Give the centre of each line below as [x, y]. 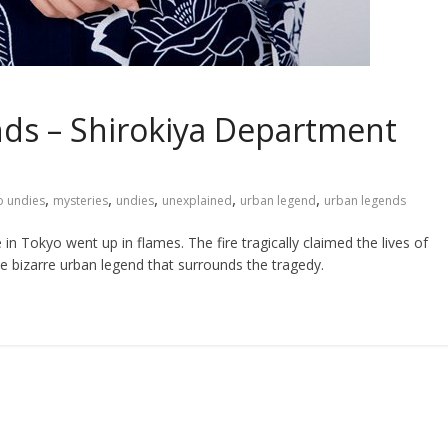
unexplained [197, 200]
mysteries [80, 200]
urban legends [365, 200]
